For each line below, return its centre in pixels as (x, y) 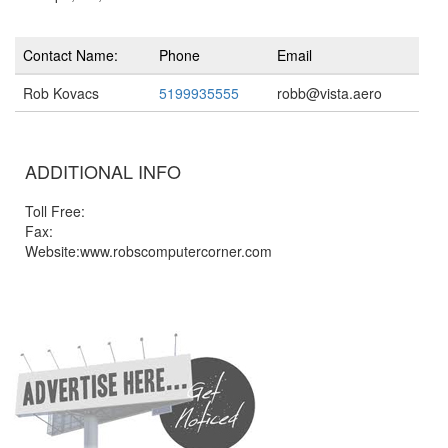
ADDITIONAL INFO (103, 171)
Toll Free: (55, 211)
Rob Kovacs (61, 93)
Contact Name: (70, 55)
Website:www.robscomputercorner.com (148, 251)
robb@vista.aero (329, 93)
